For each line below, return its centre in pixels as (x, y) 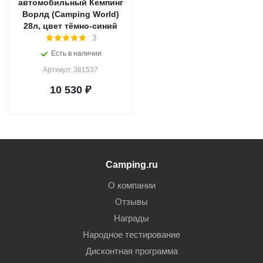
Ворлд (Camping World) (70, 14)
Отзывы (131, 202)
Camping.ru (131, 164)
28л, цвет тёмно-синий (70, 26)
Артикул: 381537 (70, 70)
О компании (131, 185)
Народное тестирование (131, 235)
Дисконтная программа (131, 251)
